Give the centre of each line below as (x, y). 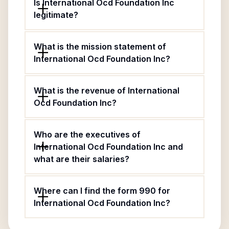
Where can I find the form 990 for (102, 191)
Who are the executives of (87, 134)
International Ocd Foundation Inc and (108, 147)
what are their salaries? (82, 159)
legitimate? (56, 15)
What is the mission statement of (100, 47)
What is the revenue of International (107, 90)
